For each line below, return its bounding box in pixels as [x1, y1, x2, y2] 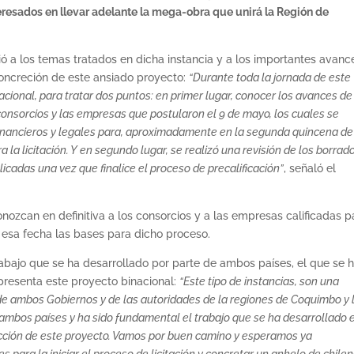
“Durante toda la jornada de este [189, 70, 352, 84]
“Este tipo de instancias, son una [179, 274, 340, 288]
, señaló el [284, 161, 337, 175]
